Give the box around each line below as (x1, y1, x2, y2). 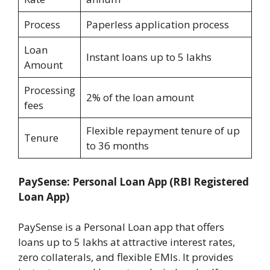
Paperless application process (86, 17, 229, 32)
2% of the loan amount (86, 90, 194, 105)
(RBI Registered (169, 174, 249, 189)
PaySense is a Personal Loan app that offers (18, 220, 224, 234)
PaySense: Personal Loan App (18, 174, 167, 189)
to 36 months (86, 139, 149, 153)
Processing (24, 83, 75, 98)
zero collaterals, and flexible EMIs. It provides (18, 250, 233, 265)
